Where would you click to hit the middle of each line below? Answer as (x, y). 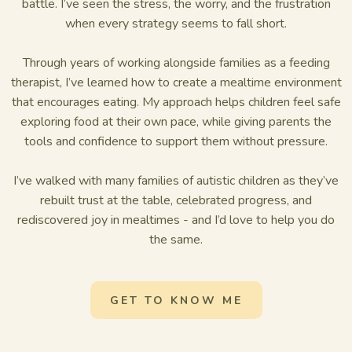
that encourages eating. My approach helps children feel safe (176, 102)
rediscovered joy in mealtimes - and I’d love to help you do (176, 220)
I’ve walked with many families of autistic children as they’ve (176, 181)
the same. (176, 240)
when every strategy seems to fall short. (176, 24)
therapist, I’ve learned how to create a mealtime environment (176, 82)
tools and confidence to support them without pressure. (176, 141)
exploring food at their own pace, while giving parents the (176, 122)
